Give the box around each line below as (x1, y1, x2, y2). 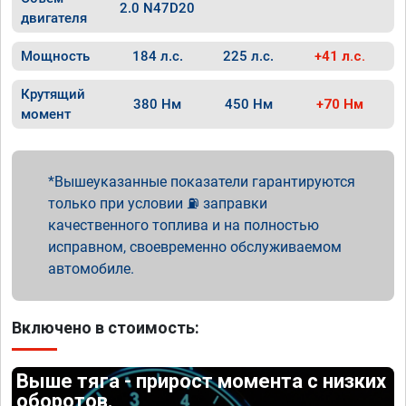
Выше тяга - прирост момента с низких (16, 370, 387, 392)
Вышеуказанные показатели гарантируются (54, 173, 355, 190)
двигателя (21, 10, 87, 26)
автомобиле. (48, 260, 134, 277)
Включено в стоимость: (12, 318, 199, 337)
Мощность (21, 48, 90, 64)
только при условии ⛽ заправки (48, 195, 267, 212)
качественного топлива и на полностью (48, 217, 319, 234)
